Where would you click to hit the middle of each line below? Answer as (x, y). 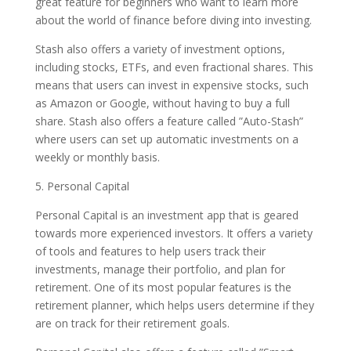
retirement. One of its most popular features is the (163, 287)
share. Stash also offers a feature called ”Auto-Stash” (169, 121)
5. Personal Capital (82, 186)
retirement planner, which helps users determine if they (174, 305)
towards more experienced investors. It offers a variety (174, 233)
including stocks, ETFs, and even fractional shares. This (174, 67)
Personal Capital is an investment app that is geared (166, 215)
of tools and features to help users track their (150, 251)
